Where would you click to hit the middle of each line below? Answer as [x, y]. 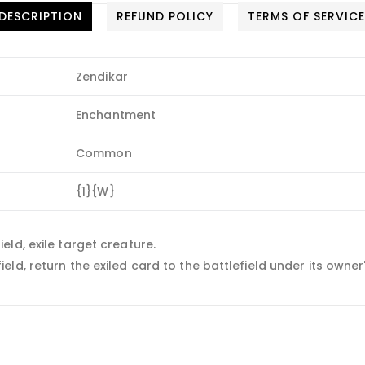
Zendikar [102, 77]
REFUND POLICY [165, 17]
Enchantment [116, 115]
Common [104, 154]
